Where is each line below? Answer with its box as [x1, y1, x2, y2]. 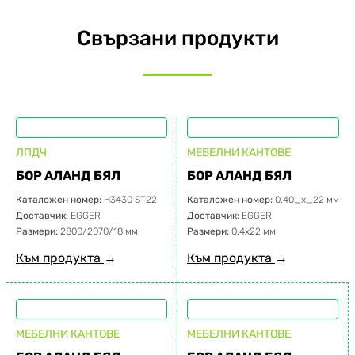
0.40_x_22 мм [275, 194, 339, 205]
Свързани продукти [76, 26, 279, 51]
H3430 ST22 [104, 194, 157, 205]
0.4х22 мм [231, 226, 276, 237]
